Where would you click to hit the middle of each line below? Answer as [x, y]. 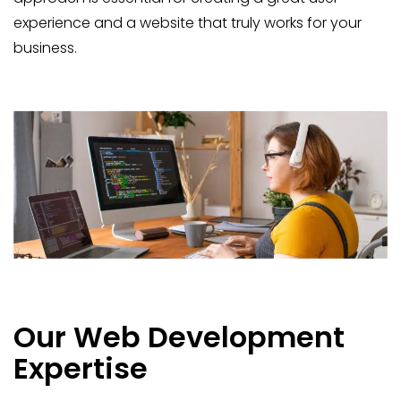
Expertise [81, 368]
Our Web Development [179, 337]
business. [45, 48]
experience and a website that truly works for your [188, 23]
